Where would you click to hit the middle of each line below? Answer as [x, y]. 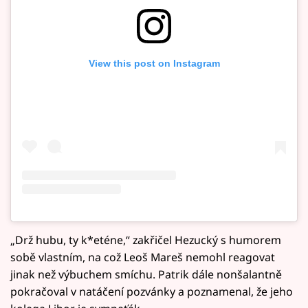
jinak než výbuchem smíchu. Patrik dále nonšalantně [146, 275]
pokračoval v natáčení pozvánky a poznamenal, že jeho [152, 292]
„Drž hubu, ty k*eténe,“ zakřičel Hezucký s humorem [146, 240]
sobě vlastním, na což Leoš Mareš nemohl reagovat [143, 257]
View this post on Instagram [154, 63]
